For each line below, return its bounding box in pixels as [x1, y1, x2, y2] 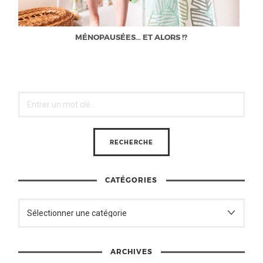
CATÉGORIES [105, 175, 158, 184]
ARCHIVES [110, 247, 153, 256]
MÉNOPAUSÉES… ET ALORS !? [75, 32, 188, 42]
